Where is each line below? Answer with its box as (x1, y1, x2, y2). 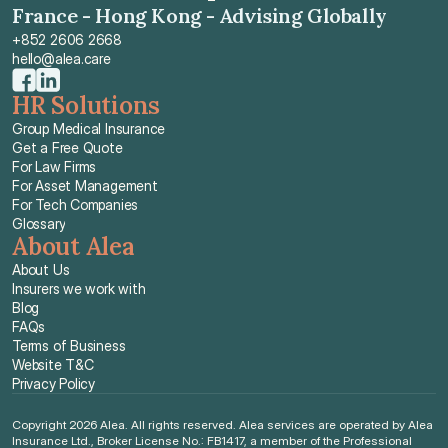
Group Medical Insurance (12, 120, 166, 137)
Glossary (12, 215, 66, 232)
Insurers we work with (12, 280, 146, 297)
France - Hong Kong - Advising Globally (12, 3, 387, 28)
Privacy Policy (12, 375, 96, 392)
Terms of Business (12, 337, 126, 354)
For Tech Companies (12, 196, 139, 213)
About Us (12, 261, 70, 278)
